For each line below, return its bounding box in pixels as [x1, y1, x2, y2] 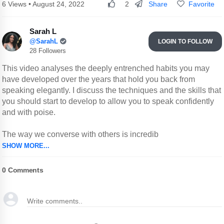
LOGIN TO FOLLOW [157, 37, 212, 45]
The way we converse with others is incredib [2, 130, 159, 139]
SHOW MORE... [2, 142, 50, 150]
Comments [6, 166, 43, 174]
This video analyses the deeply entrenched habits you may [2, 64, 210, 73]
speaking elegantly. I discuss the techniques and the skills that [2, 86, 221, 95]
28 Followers [29, 47, 66, 55]
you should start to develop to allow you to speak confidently [2, 97, 214, 106]
